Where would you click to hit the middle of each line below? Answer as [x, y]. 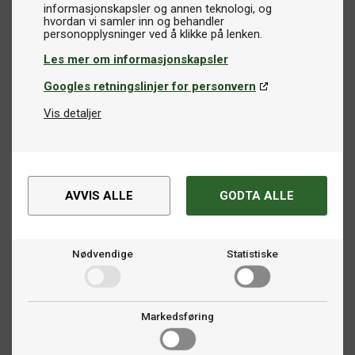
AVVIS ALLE [99, 196]
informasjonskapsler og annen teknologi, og [158, 9]
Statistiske [252, 254]
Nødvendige [103, 254]
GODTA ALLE [257, 196]
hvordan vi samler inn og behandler [134, 21]
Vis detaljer [73, 113]
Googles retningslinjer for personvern [150, 86]
